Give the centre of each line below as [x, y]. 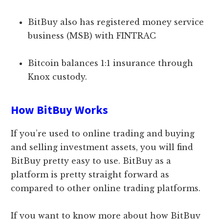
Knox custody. [58, 77]
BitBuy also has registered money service [116, 22]
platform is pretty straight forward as [90, 174]
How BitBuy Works [60, 109]
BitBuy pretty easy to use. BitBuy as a [92, 161]
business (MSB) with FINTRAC [92, 35]
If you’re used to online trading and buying [103, 133]
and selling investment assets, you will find [102, 147]
